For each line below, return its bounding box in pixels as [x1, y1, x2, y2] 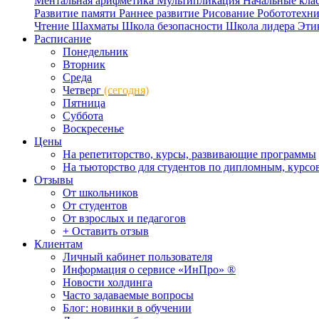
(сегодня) [104, 84, 149, 96]
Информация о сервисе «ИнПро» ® [63, 263, 236, 276]
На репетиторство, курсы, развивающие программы [63, 148, 316, 160]
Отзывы [34, 174, 73, 186]
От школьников [63, 187, 138, 199]
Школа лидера [226, 20, 298, 32]
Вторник [63, 58, 105, 70]
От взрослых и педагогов [63, 212, 186, 224]
